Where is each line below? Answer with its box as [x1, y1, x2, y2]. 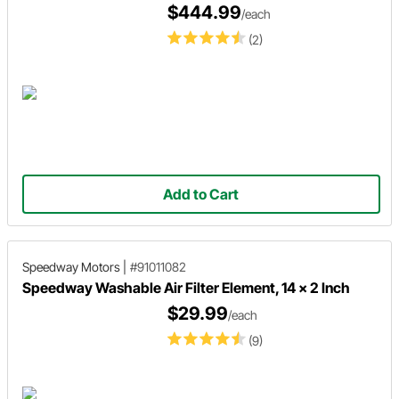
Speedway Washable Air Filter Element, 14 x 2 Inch [22, 278, 350, 297]
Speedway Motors [22, 258, 120, 274]
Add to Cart [163, 184, 240, 203]
